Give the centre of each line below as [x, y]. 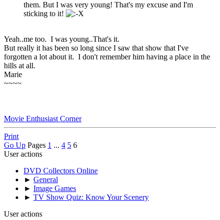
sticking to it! [45, 14]
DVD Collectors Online [61, 171]
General [46, 180]
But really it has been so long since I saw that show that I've [96, 48]
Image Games [55, 189]
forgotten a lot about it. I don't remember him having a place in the [107, 57]
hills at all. [20, 66]
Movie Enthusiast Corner [43, 119]
